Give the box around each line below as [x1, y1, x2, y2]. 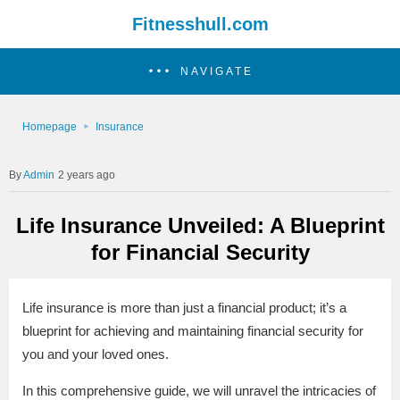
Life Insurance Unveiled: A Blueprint [15, 212, 385, 237]
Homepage [22, 121, 77, 133]
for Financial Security [90, 239, 310, 264]
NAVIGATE [179, 65, 254, 78]
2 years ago [58, 169, 115, 181]
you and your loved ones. [22, 346, 169, 362]
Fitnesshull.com [131, 14, 269, 34]
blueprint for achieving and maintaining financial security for [22, 323, 363, 339]
